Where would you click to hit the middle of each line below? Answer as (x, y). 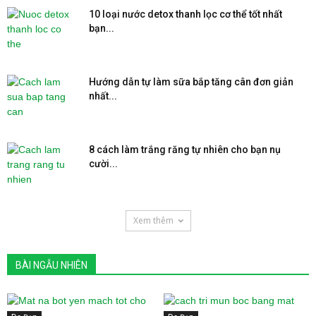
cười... (103, 163)
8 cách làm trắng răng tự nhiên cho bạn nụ (185, 149)
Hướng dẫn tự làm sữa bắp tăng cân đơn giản (191, 81)
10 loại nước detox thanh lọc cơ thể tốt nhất (186, 14)
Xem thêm (153, 220)
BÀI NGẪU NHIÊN (51, 265)
